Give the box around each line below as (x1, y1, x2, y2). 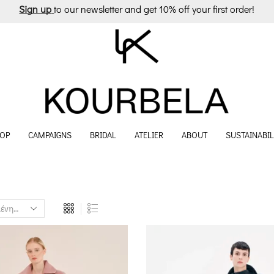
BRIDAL (90, 129, 116, 141)
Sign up (19, 2, 52, 15)
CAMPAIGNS (28, 129, 72, 141)
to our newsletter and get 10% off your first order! (54, 2, 255, 15)
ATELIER (135, 129, 163, 141)
